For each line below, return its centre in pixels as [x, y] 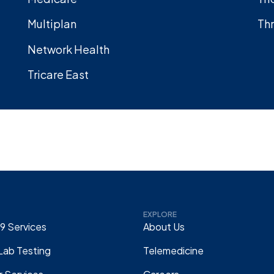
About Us [164, 226]
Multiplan [52, 24]
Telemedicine [173, 250]
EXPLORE [160, 214]
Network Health [68, 49]
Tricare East [58, 74]
